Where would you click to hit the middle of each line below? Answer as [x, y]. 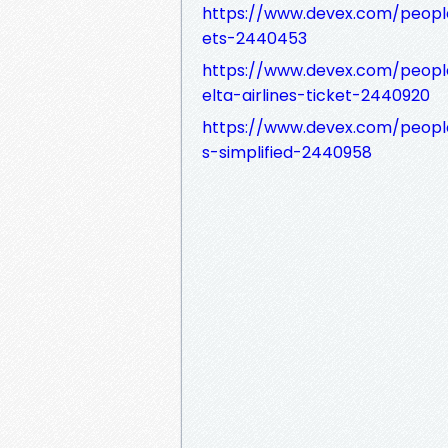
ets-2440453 [254, 38]
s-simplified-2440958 [287, 152]
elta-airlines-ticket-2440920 [316, 95]
